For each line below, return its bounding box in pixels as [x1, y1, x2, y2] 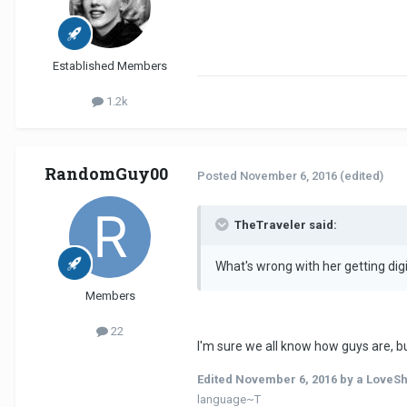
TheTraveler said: [234, 217, 337, 232]
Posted [197, 168, 240, 183]
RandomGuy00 [45, 163, 168, 185]
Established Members [53, 59, 167, 74]
